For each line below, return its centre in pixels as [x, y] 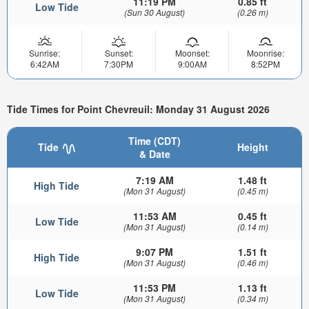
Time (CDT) [154, 141]
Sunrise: [44, 53]
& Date [154, 154]
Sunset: [119, 53]
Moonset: [192, 53]
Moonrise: [265, 53]
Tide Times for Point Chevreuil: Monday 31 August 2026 [138, 109]
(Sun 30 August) [154, 12]
